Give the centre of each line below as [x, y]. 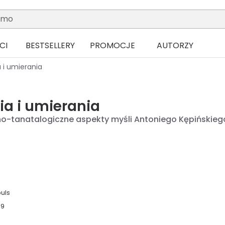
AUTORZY [175, 46]
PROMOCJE [113, 46]
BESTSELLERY [50, 46]
